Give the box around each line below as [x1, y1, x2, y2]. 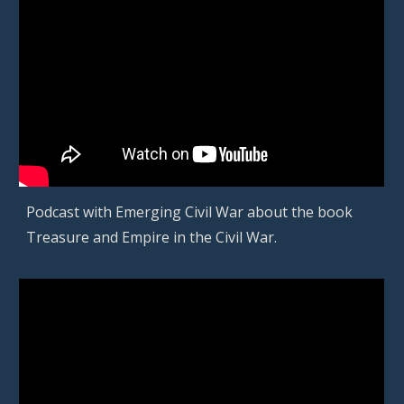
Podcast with [26, 201, 116, 222]
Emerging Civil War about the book [115, 201, 353, 222]
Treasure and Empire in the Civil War [26, 226, 275, 247]
